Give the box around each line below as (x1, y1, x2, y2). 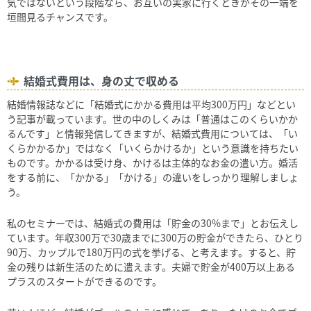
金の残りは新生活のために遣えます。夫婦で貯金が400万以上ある (7, 260, 295, 274)
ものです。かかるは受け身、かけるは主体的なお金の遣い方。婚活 (7, 155, 298, 170)
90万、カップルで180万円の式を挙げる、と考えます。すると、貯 (7, 245, 296, 260)
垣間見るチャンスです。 (7, 10, 113, 24)
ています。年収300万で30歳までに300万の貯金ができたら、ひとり (7, 230, 303, 245)
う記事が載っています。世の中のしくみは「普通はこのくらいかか (7, 112, 298, 126)
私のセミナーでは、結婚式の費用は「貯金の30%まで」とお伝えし (7, 216, 299, 230)
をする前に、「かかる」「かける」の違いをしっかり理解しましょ (7, 170, 299, 185)
